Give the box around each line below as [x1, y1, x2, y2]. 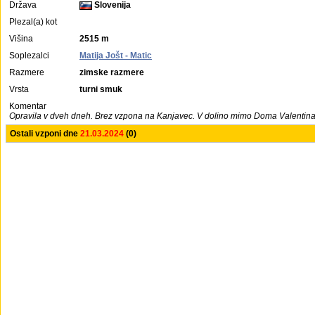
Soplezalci [9, 51, 49, 60]
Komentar [9, 101, 46, 111]
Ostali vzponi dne [10, 129, 80, 139]
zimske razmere [79, 67, 144, 77]
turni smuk [79, 84, 122, 94]
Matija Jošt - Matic [79, 51, 152, 60]
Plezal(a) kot [9, 17, 57, 27]
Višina [9, 34, 33, 44]
